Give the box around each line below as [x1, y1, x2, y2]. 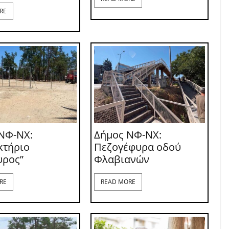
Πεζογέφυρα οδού [94, 140, 181, 154]
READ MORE [100, 177, 135, 186]
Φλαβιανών [94, 152, 149, 166]
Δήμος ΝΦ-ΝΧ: [94, 127, 162, 142]
